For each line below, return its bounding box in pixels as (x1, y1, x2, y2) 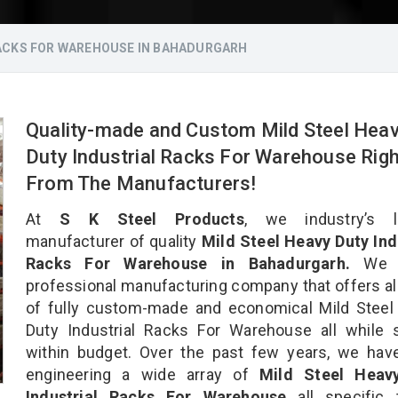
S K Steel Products (59, 209, 244, 228)
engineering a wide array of (26, 364, 260, 384)
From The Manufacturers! (26, 171, 261, 195)
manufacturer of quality (26, 231, 197, 251)
